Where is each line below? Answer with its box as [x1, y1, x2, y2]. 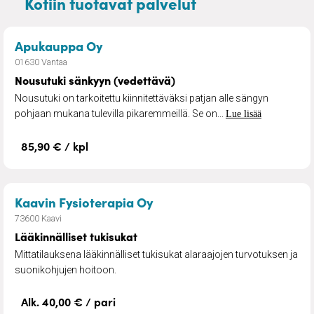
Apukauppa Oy [15, 36, 102, 55]
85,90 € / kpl [21, 137, 88, 153]
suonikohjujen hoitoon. [15, 264, 116, 275]
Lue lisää [226, 108, 261, 119]
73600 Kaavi [15, 212, 62, 224]
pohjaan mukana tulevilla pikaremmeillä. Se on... [15, 107, 226, 119]
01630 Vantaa [15, 56, 67, 67]
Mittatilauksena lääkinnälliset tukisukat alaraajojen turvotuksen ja [15, 248, 298, 260]
